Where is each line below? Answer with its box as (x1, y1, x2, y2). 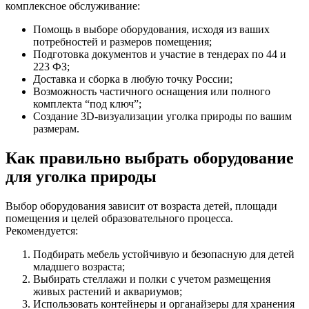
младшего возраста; (33, 260, 125, 272)
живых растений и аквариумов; (33, 285, 182, 297)
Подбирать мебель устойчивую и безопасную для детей (33, 248, 295, 260)
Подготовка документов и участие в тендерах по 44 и (33, 48, 286, 60)
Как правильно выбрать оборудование (6, 148, 294, 167)
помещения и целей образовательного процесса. (6, 212, 233, 224)
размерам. (33, 122, 79, 134)
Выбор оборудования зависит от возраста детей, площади (6, 199, 277, 212)
